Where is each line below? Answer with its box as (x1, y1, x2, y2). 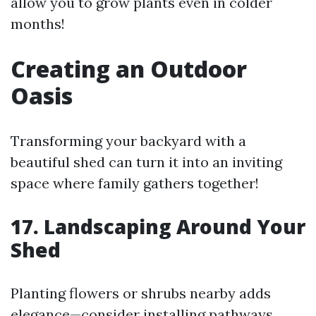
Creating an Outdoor (11, 53, 247, 84)
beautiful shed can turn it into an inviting (11, 152, 282, 171)
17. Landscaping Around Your (11, 212, 305, 240)
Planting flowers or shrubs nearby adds (11, 284, 271, 302)
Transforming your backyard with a (11, 131, 246, 150)
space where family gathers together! (11, 174, 259, 192)
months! (11, 14, 65, 32)
